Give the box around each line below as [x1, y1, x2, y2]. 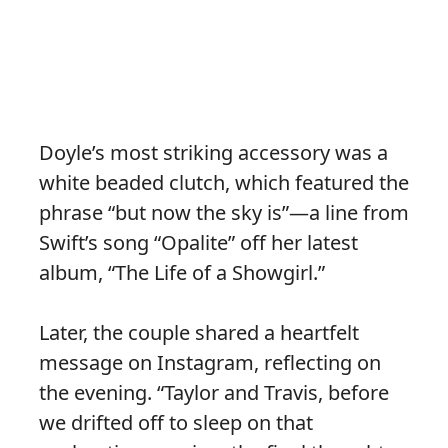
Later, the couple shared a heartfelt [39, 319, 359, 347]
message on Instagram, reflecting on [39, 349, 381, 377]
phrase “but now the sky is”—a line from [39, 199, 409, 227]
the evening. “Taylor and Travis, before [39, 379, 389, 407]
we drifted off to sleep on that [39, 409, 313, 437]
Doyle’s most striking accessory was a [39, 139, 388, 167]
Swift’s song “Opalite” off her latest [39, 229, 358, 257]
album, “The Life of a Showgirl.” [39, 259, 325, 287]
